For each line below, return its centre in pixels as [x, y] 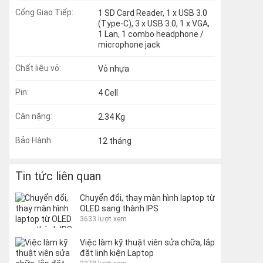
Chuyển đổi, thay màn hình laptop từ [147, 198]
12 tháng [115, 141]
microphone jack [129, 45]
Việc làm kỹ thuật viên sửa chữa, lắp [147, 242]
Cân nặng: [34, 116]
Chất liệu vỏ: [38, 68]
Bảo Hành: [34, 140]
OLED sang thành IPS [119, 208]
